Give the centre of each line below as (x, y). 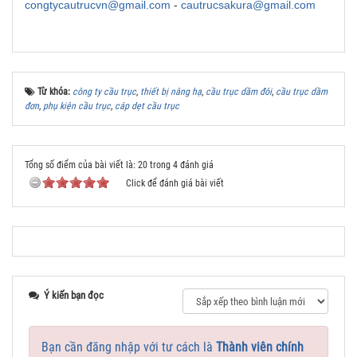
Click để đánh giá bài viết (175, 183)
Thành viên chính (260, 347)
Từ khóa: (55, 92)
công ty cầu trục (104, 92)
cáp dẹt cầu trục (147, 106)
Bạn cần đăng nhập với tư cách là (129, 347)
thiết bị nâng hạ (171, 92)
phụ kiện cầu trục (77, 106)
